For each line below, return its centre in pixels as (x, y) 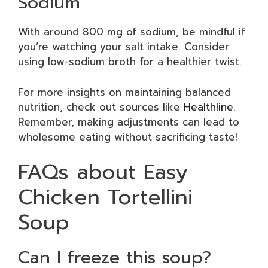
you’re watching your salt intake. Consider (124, 47)
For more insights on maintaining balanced (124, 92)
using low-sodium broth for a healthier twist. (130, 62)
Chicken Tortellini (105, 197)
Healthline (208, 107)
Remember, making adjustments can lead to (129, 122)
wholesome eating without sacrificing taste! (128, 137)
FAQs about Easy (103, 172)
